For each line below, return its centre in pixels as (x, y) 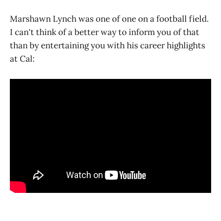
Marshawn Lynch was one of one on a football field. (109, 19)
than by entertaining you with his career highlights (108, 46)
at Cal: (22, 59)
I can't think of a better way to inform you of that (105, 32)
